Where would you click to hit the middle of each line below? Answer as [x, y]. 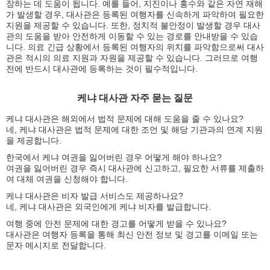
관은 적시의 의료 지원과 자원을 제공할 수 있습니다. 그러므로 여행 [132, 58]
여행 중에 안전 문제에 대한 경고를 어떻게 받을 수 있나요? [116, 223]
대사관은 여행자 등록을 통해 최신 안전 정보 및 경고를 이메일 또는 [132, 234]
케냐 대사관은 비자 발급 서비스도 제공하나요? [95, 196]
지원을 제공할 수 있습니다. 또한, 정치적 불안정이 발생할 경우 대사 [133, 25]
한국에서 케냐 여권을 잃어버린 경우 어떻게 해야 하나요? [114, 157]
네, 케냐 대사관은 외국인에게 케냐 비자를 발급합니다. [108, 206]
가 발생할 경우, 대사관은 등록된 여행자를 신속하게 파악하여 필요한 [135, 14]
